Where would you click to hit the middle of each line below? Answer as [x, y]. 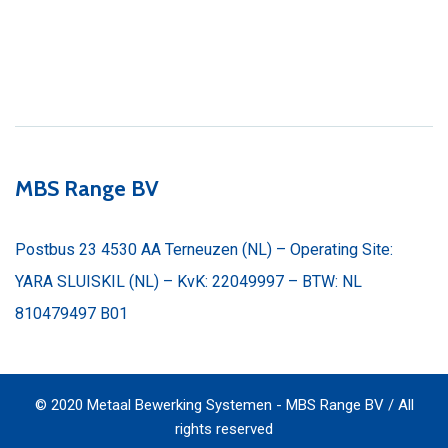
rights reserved [224, 429]
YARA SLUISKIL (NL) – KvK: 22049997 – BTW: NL [188, 281]
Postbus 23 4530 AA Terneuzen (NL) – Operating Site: [204, 249]
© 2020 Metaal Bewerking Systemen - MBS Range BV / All [224, 405]
